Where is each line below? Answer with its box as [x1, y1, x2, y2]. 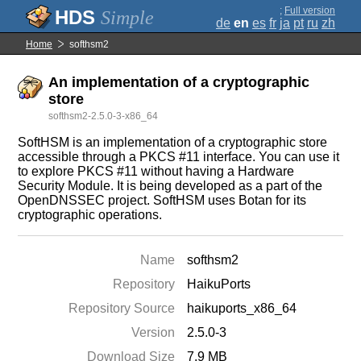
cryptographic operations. [18, 208, 163, 222]
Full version [284, 5, 335, 16]
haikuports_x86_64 [187, 301, 297, 315]
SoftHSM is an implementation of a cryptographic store [18, 135, 328, 149]
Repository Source [68, 301, 176, 315]
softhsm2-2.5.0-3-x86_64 [48, 110, 159, 122]
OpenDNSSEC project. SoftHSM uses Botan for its [18, 193, 307, 207]
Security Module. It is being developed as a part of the [18, 179, 323, 193]
